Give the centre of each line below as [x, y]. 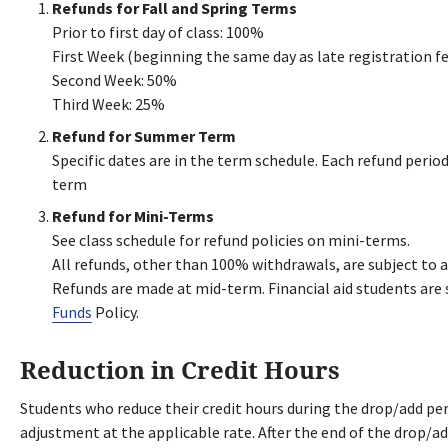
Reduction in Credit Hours [180, 370]
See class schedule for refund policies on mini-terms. [231, 240]
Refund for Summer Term [144, 136]
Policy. [116, 312]
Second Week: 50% [115, 80]
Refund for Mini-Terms [133, 216]
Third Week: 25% [109, 104]
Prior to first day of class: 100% [158, 32]
